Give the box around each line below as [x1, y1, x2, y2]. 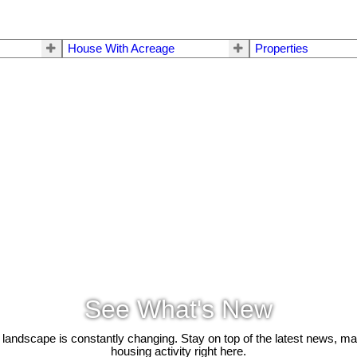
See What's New [84, 294, 273, 324]
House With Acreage [67, 42, 175, 56]
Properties [254, 42, 308, 56]
